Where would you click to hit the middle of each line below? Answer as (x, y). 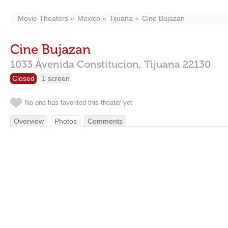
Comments (105, 121)
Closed (23, 78)
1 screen (56, 78)
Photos (66, 121)
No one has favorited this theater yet (79, 103)
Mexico (89, 18)
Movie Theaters (43, 18)
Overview (29, 121)
